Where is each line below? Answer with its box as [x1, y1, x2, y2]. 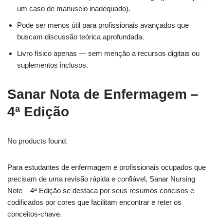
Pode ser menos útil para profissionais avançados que [17, 21, 189, 30]
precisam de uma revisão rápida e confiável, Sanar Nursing [7, 175, 195, 183]
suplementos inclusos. [17, 61, 88, 70]
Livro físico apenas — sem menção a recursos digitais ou [17, 49, 200, 58]
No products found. [7, 137, 68, 145]
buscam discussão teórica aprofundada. [17, 33, 144, 41]
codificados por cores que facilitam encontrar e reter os [7, 198, 182, 207]
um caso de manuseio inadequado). [17, 4, 130, 13]
